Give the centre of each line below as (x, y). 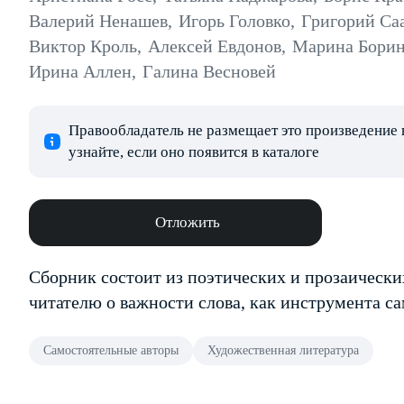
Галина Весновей (209, 71)
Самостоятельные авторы (111, 350)
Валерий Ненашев (98, 21)
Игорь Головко (234, 21)
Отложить (187, 222)
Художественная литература (283, 350)
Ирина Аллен (80, 71)
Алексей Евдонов (215, 46)
